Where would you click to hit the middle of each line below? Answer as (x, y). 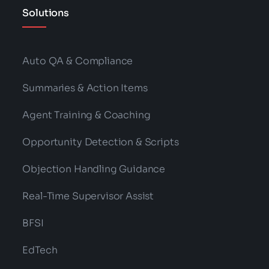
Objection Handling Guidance (94, 169)
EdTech (40, 250)
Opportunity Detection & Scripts (101, 142)
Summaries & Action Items (85, 88)
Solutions (46, 13)
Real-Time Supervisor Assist (88, 196)
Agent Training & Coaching (86, 115)
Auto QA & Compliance (78, 61)
